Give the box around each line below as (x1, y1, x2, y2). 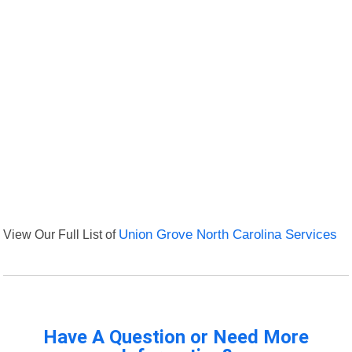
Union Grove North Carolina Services (119, 227, 338, 243)
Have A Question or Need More (43, 326, 309, 349)
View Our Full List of (3, 227, 119, 242)
